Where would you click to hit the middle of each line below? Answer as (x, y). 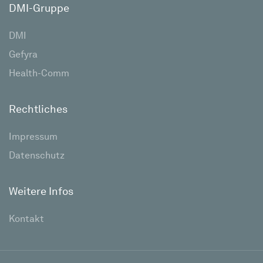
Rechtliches (38, 110)
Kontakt (26, 220)
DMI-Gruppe (39, 9)
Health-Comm (39, 74)
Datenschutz (37, 156)
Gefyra (23, 55)
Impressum (33, 137)
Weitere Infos (41, 192)
